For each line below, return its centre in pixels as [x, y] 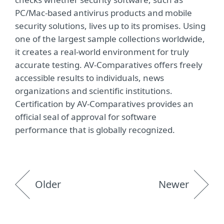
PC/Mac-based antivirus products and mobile [103, 13]
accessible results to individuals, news [89, 78]
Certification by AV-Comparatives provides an [104, 104]
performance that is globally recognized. [95, 130]
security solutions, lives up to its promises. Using [110, 26]
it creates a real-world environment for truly [102, 52]
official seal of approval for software [86, 117]
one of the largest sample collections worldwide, [110, 39]
